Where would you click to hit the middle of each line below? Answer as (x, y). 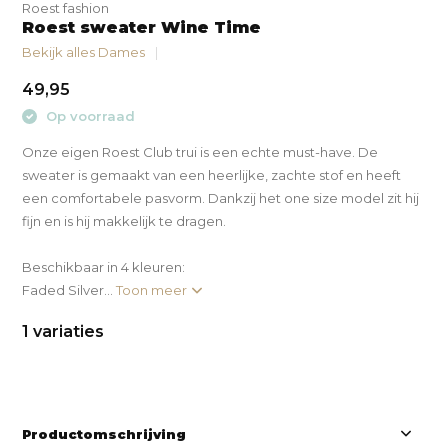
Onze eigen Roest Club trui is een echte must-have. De (200, 151)
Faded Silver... (69, 289)
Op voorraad (89, 116)
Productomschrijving (104, 433)
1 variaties (63, 331)
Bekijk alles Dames (84, 52)
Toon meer (153, 289)
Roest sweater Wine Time (142, 27)
